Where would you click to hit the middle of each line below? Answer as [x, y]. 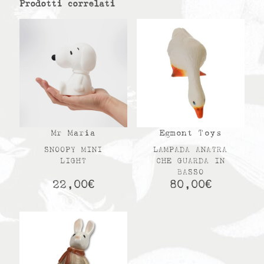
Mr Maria [74, 133]
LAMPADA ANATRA [191, 150]
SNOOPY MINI [74, 150]
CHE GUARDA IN [190, 161]
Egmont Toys [191, 133]
